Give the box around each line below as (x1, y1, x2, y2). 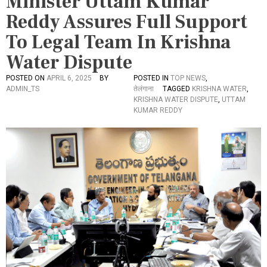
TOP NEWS (170, 74, 206, 82)
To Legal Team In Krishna (6, 30, 231, 55)
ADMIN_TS (6, 85, 39, 93)
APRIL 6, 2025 (46, 74, 92, 82)
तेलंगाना (133, 85, 154, 93)
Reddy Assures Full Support (6, 10, 247, 35)
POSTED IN (133, 74, 170, 82)
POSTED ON (6, 74, 46, 82)
